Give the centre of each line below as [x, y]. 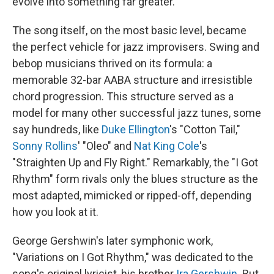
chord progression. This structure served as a [123, 96]
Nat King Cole [167, 146]
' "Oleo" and [106, 146]
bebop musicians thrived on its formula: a [112, 63]
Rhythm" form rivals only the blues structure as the [135, 179]
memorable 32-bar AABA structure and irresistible [132, 80]
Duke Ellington [135, 129]
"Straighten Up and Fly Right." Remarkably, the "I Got [135, 162]
